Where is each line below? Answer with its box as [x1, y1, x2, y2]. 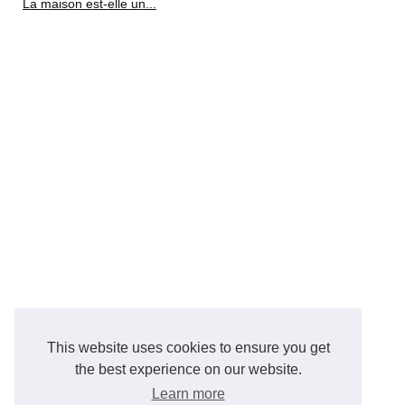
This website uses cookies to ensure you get [46, 340, 330, 356]
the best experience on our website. [74, 362, 302, 378]
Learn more [151, 386, 225, 402]
